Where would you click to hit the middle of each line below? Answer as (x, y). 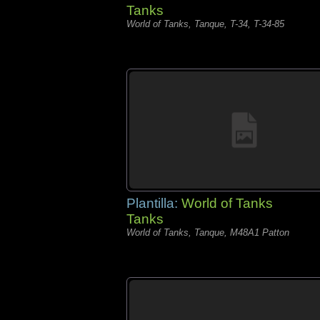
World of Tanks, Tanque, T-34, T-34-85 (205, 24)
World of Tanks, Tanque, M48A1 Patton (208, 232)
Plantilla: (154, 203)
